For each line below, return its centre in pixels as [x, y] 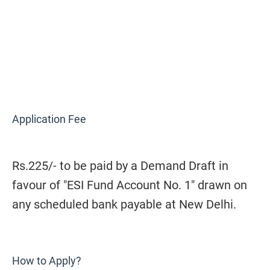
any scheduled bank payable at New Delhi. [124, 204]
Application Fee [49, 119]
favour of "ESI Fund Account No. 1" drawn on [130, 185]
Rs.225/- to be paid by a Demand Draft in [120, 166]
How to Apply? [47, 261]
